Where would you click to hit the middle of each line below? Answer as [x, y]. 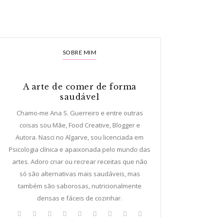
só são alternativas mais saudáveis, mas [80, 174]
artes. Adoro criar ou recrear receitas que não [80, 162]
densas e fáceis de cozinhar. [80, 198]
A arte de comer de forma [80, 87]
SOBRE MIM [80, 52]
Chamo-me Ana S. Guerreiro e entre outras [80, 113]
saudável [80, 97]
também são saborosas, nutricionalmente [80, 186]
